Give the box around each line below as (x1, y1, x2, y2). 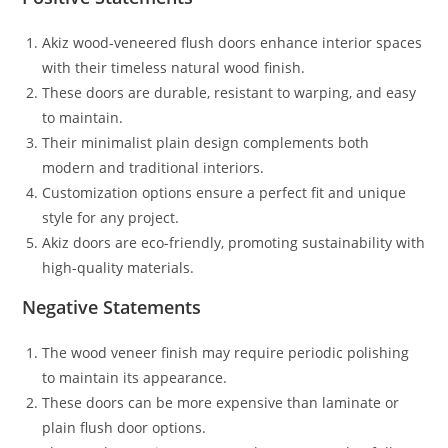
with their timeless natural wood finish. (42, 57, 306, 77)
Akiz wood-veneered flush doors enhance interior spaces (42, 32, 423, 52)
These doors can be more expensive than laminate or (42, 392, 400, 412)
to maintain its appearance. (42, 367, 228, 387)
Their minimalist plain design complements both (42, 132, 370, 152)
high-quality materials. (42, 257, 195, 277)
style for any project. (42, 207, 180, 227)
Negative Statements (22, 294, 202, 319)
